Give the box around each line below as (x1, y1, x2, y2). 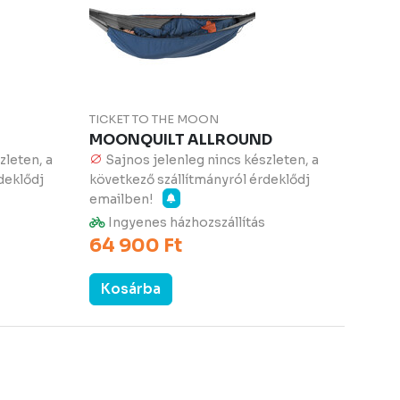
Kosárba (100, 280, 161, 297)
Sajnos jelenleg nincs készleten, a (104, 152, 319, 168)
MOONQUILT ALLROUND (88, 130, 272, 149)
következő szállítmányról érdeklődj (88, 171, 310, 187)
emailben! (88, 191, 155, 207)
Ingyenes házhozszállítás (104, 214, 265, 230)
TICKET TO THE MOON (88, 112, 219, 127)
